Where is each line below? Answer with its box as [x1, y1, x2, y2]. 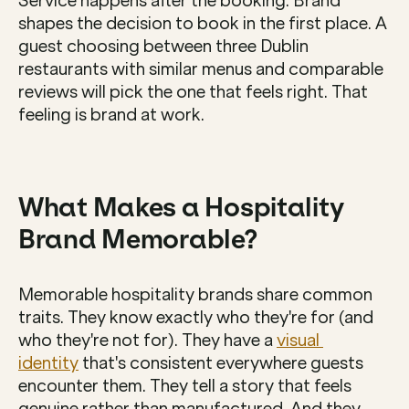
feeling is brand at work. [18, 105, 204, 125]
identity [18, 353, 79, 373]
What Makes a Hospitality [18, 192, 344, 224]
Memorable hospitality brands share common [18, 285, 372, 305]
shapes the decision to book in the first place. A [18, 14, 387, 34]
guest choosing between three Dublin [18, 37, 309, 57]
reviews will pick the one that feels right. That [18, 82, 368, 102]
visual [277, 330, 320, 351]
